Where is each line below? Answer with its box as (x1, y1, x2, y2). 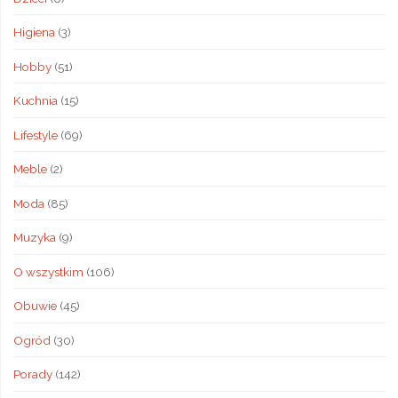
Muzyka (12, 230, 56, 244)
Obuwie (12, 298, 57, 313)
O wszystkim (12, 264, 84, 279)
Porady (12, 367, 52, 381)
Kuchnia (12, 93, 58, 107)
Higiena (12, 25, 55, 39)
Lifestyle (12, 127, 58, 142)
